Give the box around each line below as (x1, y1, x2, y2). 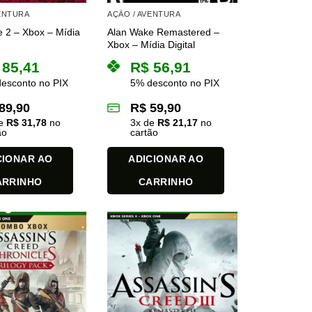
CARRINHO (139, 176, 194, 188)
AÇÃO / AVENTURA (107, 9, 181, 18)
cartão (130, 127, 159, 139)
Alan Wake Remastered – (107, 26, 220, 38)
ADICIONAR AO (128, 153, 204, 165)
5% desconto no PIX (130, 77, 220, 89)
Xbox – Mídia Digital (107, 39, 196, 51)
